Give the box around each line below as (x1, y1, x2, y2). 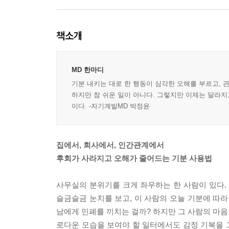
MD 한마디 (72, 66, 104, 74)
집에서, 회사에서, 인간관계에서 (56, 141, 164, 149)
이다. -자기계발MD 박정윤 (72, 102, 150, 110)
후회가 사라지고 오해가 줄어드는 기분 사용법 (56, 154, 212, 163)
